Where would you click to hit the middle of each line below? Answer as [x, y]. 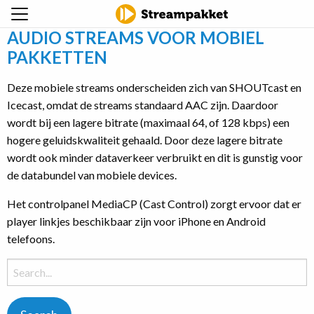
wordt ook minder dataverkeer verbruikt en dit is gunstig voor [155, 157]
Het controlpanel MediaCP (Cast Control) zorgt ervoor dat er [154, 204]
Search [22, 267]
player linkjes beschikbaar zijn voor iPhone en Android [136, 221]
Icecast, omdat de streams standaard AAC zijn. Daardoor [143, 105]
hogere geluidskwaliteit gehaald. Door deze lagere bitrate [145, 140]
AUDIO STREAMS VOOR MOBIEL [136, 37]
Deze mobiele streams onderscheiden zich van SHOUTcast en [154, 87]
